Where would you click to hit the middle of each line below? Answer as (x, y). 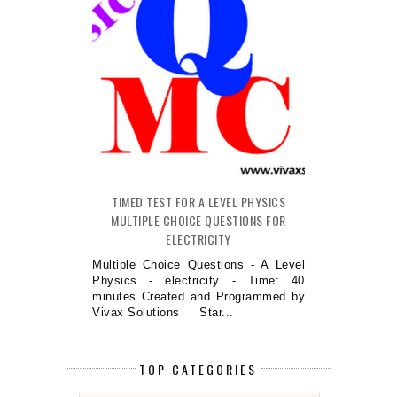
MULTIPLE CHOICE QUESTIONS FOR (198, 221)
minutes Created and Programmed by (198, 297)
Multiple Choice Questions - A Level (198, 265)
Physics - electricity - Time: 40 (198, 281)
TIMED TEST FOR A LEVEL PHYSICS (198, 202)
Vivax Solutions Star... (163, 313)
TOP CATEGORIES (198, 369)
